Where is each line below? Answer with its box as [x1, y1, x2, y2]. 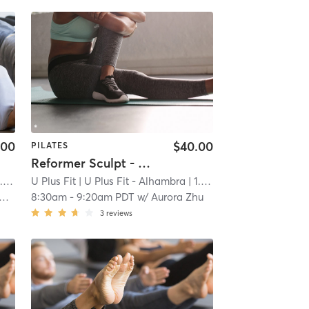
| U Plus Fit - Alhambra [75, 175, 186, 188]
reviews [106, 208, 132, 219]
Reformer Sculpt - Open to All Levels [137, 155, 150, 172]
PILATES [30, 139, 68, 150]
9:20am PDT [76, 190, 134, 204]
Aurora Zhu [150, 190, 203, 204]
